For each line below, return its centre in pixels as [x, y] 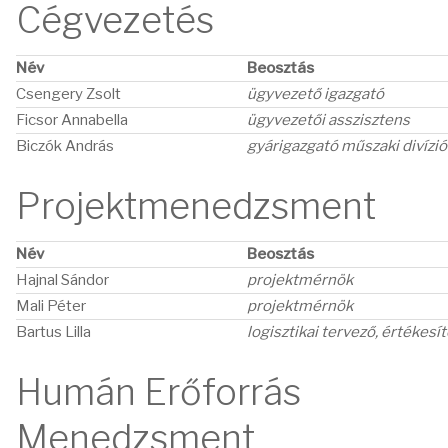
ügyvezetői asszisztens [328, 120]
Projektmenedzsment [196, 206]
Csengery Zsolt [68, 94]
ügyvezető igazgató [315, 94]
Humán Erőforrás [158, 392]
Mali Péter [51, 306]
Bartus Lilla [53, 332]
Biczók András [65, 146]
